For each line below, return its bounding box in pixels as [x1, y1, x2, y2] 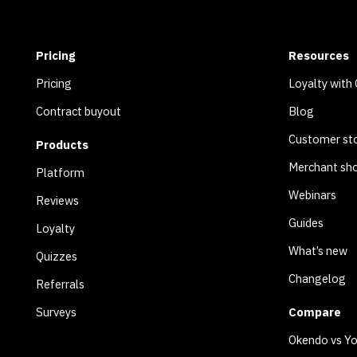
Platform [36, 164, 84, 180]
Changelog [288, 271, 346, 287]
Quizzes [36, 248, 77, 264]
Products [36, 136, 88, 152]
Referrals [36, 276, 84, 292]
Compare [288, 304, 341, 320]
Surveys [36, 304, 76, 320]
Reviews [36, 192, 79, 208]
